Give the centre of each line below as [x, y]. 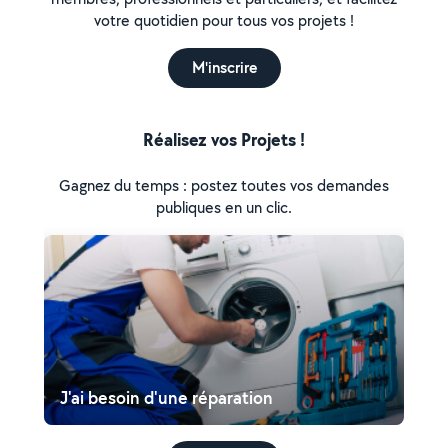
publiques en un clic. [224, 207]
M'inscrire [224, 67]
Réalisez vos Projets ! [224, 139]
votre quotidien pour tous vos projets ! [224, 20]
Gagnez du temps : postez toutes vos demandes [224, 185]
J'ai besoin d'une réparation [166, 397]
